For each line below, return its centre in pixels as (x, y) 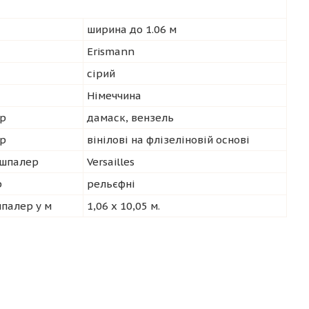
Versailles (111, 162)
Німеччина (114, 96)
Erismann (111, 51)
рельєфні (111, 184)
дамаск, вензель (130, 118)
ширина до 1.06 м (132, 29)
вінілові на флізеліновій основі (168, 140)
